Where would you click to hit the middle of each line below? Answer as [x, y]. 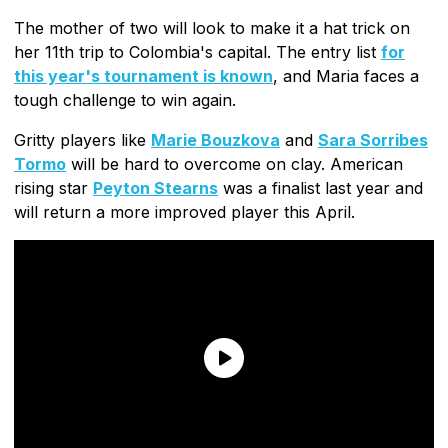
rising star [53, 187]
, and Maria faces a [346, 75]
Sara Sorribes [373, 139]
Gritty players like [82, 139]
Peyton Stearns [155, 187]
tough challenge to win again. [125, 99]
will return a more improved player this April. [184, 211]
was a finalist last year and [320, 187]
